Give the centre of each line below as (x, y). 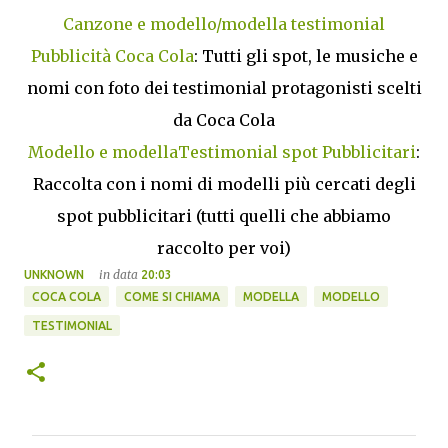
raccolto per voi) (224, 248)
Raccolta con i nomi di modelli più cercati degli (224, 184)
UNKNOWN (54, 275)
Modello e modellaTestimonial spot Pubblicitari (222, 152)
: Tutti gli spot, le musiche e (305, 56)
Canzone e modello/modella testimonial (224, 24)
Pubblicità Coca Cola (112, 56)
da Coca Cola (224, 120)
